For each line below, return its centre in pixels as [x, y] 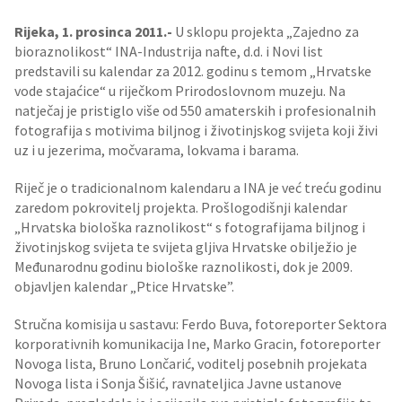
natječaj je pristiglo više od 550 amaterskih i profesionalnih [195, 110]
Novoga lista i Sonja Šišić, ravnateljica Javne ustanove [178, 383]
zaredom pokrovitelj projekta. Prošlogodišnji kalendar [182, 207]
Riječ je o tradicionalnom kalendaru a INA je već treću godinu [198, 188]
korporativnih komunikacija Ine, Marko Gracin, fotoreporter [197, 344]
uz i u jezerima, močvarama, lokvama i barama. [157, 150]
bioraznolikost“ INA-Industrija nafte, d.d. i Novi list [169, 51]
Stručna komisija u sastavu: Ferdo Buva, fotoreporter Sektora [201, 324]
